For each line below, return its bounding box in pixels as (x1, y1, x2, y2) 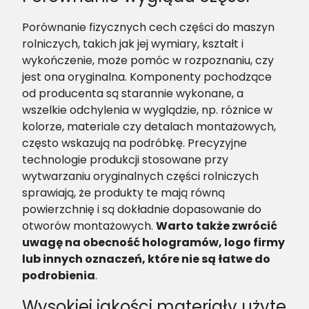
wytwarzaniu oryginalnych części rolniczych (22, 168, 259, 185)
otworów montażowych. (22, 218, 156, 235)
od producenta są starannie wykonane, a (22, 86, 243, 102)
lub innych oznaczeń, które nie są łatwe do (22, 251, 270, 268)
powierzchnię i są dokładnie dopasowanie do (22, 201, 261, 218)
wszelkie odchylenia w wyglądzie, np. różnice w (22, 102, 272, 119)
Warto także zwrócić (156, 218, 277, 235)
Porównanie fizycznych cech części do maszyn (22, 19, 275, 36)
